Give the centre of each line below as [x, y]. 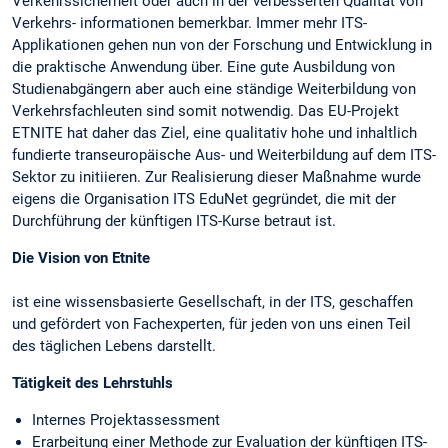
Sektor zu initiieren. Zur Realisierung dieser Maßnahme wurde [216, 176]
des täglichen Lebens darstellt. [114, 346]
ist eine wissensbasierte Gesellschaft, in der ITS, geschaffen [212, 302]
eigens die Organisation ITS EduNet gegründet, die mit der [204, 198]
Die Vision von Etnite [81, 258]
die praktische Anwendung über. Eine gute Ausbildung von [203, 66]
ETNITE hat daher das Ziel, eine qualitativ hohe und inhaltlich [214, 132]
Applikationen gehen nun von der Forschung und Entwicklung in [222, 44]
